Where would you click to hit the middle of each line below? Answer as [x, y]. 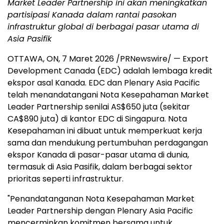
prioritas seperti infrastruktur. [66, 179]
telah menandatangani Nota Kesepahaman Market [108, 95]
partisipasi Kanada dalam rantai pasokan [92, 15]
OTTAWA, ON [33, 59]
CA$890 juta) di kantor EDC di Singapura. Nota [97, 119]
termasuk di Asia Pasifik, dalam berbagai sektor [100, 167]
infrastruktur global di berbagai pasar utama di [103, 27]
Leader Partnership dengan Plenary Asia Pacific [100, 211]
